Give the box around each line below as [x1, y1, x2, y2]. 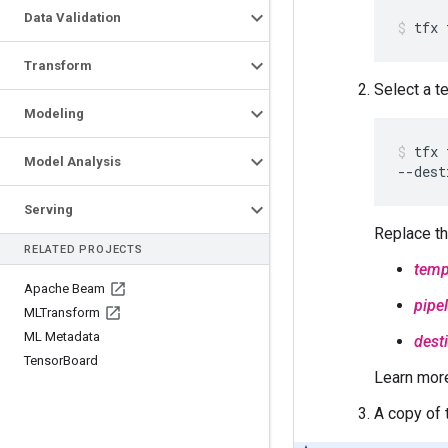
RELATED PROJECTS [24, 243, 143, 256]
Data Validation [24, 10, 121, 25]
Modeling [24, 106, 84, 121]
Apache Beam [24, 281, 105, 296]
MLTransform [24, 305, 100, 320]
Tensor [24, 353, 63, 368]
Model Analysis [24, 154, 121, 169]
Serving [24, 202, 73, 217]
